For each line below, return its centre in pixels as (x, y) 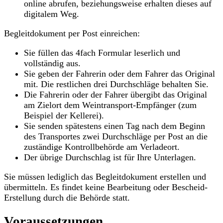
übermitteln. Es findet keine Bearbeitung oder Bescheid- (106, 187)
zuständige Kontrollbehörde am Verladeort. (102, 147)
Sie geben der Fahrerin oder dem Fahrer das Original (119, 73)
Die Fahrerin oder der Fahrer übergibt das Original (115, 94)
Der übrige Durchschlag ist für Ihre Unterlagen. (110, 157)
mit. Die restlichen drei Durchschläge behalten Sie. (116, 84)
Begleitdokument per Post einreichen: (72, 33)
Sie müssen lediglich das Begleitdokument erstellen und (105, 176)
